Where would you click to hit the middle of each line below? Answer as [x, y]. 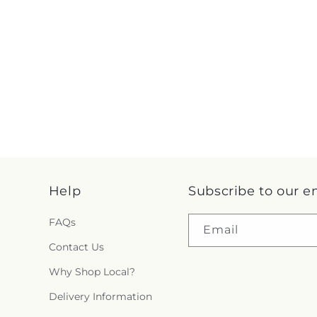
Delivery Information [100, 296]
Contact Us [76, 247]
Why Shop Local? [92, 272]
